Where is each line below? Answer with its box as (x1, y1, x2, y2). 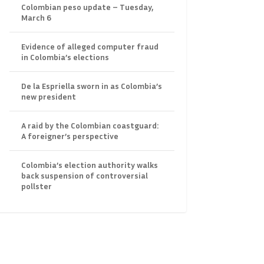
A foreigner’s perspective (21, 131, 118, 141)
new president (21, 91, 76, 102)
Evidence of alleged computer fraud (21, 41, 159, 52)
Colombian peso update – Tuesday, (21, 2, 153, 12)
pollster (21, 181, 52, 192)
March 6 (21, 12, 51, 23)
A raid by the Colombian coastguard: (21, 120, 159, 131)
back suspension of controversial (21, 170, 148, 181)
